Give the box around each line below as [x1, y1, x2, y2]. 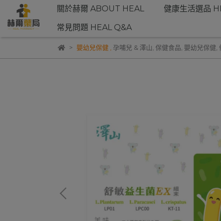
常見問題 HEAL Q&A [57, 23, 132, 32]
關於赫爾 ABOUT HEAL [57, 4, 145, 13]
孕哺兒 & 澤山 [112, 43, 152, 51]
